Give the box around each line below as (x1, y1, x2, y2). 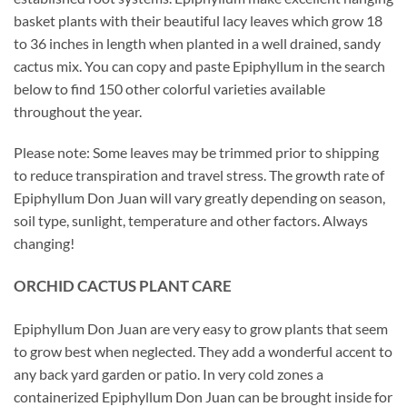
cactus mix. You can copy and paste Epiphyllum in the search (14, 56, 385, 74)
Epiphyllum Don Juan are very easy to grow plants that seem (14, 320, 388, 338)
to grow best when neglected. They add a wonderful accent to (14, 342, 392, 361)
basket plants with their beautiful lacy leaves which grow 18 (14, 11, 382, 29)
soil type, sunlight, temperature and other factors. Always (14, 212, 368, 230)
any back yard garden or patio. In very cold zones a (14, 365, 323, 383)
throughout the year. (14, 102, 142, 120)
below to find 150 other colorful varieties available (14, 79, 325, 97)
